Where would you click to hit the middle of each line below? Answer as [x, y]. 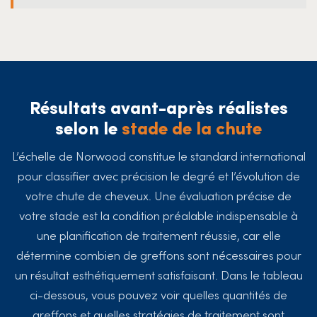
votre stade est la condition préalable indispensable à [158, 215]
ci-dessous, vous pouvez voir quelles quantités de [158, 294]
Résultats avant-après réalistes [158, 106]
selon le [88, 127]
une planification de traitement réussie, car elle [158, 235]
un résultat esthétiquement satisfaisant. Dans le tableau [158, 274]
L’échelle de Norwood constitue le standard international [158, 155]
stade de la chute [192, 127]
